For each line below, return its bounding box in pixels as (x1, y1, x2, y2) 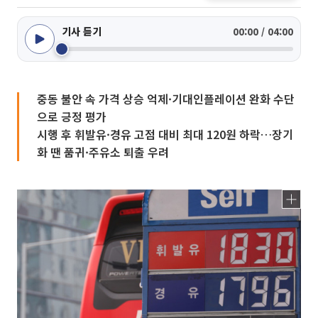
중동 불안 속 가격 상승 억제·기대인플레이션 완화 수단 (37, 90, 295, 107)
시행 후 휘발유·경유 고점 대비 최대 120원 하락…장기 (37, 126, 293, 143)
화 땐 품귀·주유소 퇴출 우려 (37, 143, 169, 160)
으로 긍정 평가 (37, 108, 106, 125)
